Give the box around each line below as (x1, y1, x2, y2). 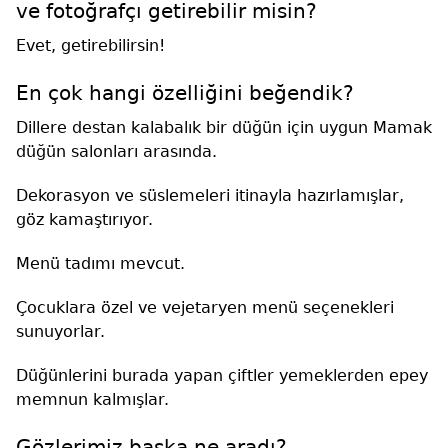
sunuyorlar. (16, 321, 105, 341)
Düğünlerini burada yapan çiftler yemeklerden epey (16, 365, 428, 385)
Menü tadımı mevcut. (16, 253, 185, 273)
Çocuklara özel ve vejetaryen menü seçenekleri (16, 297, 394, 317)
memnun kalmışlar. (16, 389, 169, 409)
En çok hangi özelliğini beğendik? (16, 80, 354, 105)
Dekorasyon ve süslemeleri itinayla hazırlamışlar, (16, 185, 404, 205)
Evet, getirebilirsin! (16, 35, 165, 55)
